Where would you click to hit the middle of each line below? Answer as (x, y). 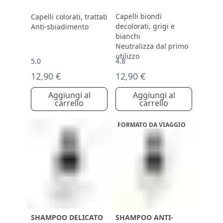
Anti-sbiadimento (60, 27)
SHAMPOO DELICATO (67, 217)
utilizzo (127, 56)
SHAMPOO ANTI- (144, 217)
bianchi (128, 36)
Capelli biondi (139, 16)
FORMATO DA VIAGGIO (152, 125)
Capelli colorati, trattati (69, 17)
